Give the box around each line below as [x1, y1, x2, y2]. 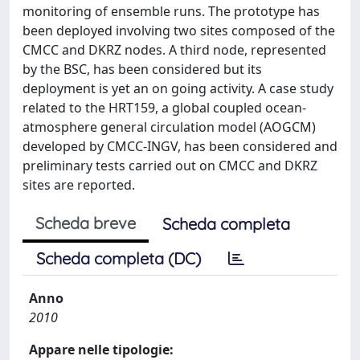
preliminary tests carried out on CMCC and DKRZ [22, 157, 317, 174]
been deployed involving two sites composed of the [22, 22, 335, 39]
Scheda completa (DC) [36, 248, 201, 268]
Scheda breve [35, 213, 136, 233]
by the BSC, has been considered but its [22, 60, 262, 78]
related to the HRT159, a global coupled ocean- [22, 99, 306, 117]
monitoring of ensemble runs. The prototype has [22, 2, 320, 20]
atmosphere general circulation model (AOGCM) [22, 118, 316, 136]
